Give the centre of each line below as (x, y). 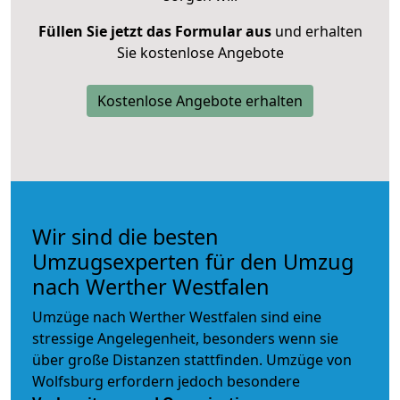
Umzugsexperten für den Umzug (193, 261)
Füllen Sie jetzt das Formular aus (154, 31)
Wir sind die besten (125, 236)
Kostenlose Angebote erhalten (200, 100)
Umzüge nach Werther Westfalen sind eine (177, 317)
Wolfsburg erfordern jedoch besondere (166, 381)
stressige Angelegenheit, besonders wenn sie (185, 338)
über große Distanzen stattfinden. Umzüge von (192, 359)
